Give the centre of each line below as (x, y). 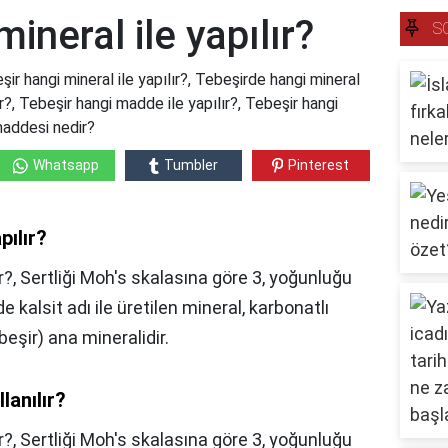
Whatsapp (65, 165)
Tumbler (190, 165)
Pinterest (319, 165)
